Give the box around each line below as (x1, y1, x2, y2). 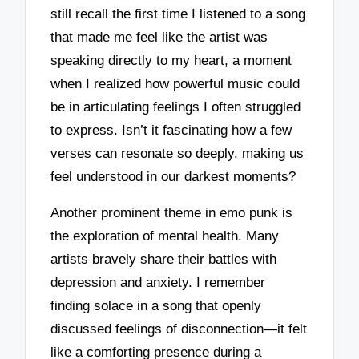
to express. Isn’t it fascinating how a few (50, 123, 292, 139)
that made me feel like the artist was (50, 30, 268, 46)
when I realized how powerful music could (50, 76, 301, 92)
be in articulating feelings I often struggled (50, 99, 301, 115)
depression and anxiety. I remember (50, 275, 266, 291)
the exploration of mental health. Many (50, 228, 280, 244)
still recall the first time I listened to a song (50, 6, 306, 22)
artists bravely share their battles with (50, 252, 277, 268)
